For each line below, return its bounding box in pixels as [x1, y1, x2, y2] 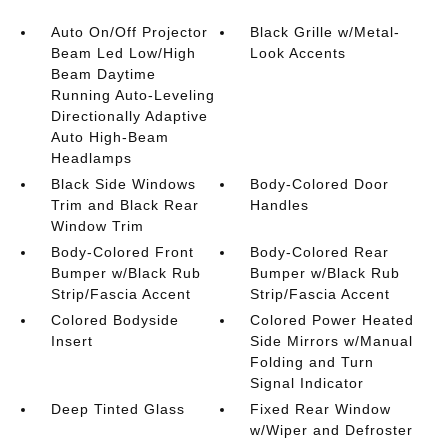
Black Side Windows [50, 176, 196, 192]
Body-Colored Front [50, 244, 194, 260]
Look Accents [250, 45, 347, 61]
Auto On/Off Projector [50, 24, 208, 40]
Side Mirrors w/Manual [250, 333, 414, 349]
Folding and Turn [250, 354, 375, 370]
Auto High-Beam [50, 129, 169, 145]
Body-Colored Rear [250, 244, 390, 260]
